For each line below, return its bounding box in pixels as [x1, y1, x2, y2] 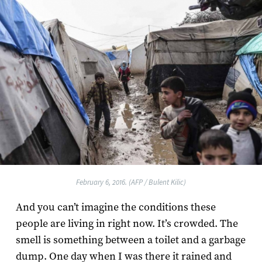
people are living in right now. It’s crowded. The [15, 216, 238, 230]
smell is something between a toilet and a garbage [15, 233, 246, 247]
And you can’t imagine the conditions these [15, 200, 216, 214]
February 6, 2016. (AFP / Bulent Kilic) [76, 177, 186, 187]
